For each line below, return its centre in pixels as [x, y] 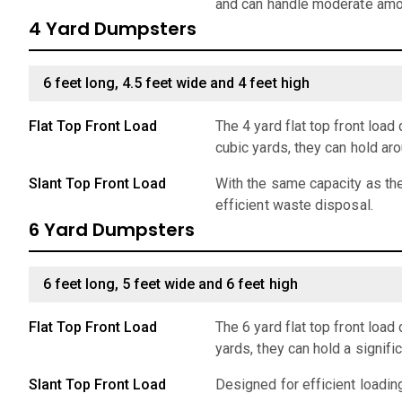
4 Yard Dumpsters [113, 29]
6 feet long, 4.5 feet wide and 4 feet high [176, 83]
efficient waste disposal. [294, 205]
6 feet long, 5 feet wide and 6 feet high [170, 284]
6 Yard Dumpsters [112, 230]
